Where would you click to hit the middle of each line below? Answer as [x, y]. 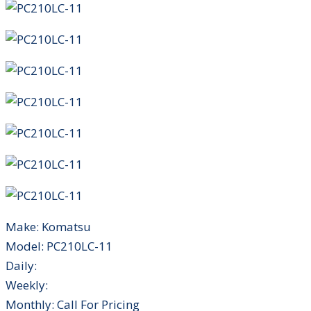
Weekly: [27, 285]
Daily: [21, 266]
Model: [25, 246]
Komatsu [65, 227]
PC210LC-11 [78, 246]
